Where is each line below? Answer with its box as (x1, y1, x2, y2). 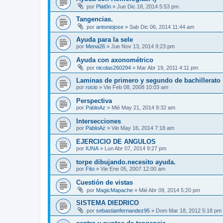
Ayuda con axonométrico (76, 56, 153, 64)
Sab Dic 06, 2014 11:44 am (129, 24, 194, 30)
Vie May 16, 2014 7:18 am (111, 125, 174, 131)
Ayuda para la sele (76, 36, 133, 43)
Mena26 (86, 43, 105, 49)
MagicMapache (96, 187, 133, 193)
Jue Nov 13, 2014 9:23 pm (111, 43, 175, 49)
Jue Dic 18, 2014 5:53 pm (117, 3, 179, 9)
